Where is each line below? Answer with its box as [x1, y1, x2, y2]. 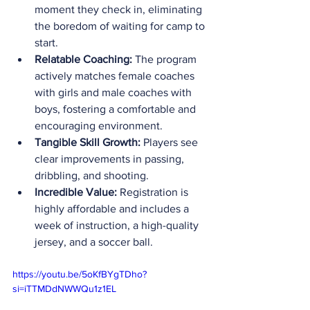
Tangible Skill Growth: [35, 136, 140, 148]
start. [35, 37, 58, 48]
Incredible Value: [35, 186, 117, 198]
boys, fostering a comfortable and [35, 103, 199, 115]
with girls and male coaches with [35, 86, 194, 98]
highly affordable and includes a [35, 203, 192, 215]
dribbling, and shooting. [35, 170, 149, 181]
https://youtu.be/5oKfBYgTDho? [12, 268, 147, 280]
